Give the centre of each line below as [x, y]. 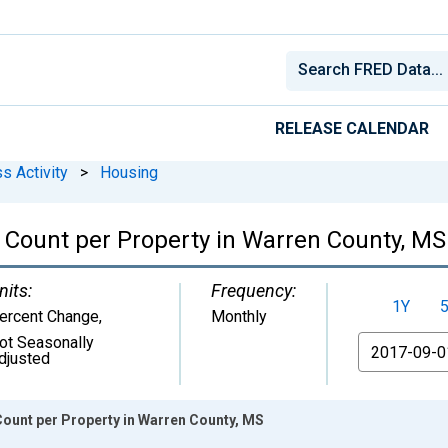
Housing [129, 172]
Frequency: [253, 290]
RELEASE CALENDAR [352, 128]
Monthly [239, 316]
